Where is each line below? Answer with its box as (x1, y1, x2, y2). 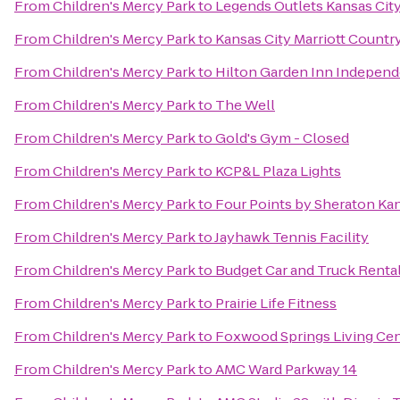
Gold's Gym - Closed (215, 129, 349, 147)
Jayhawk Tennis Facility (214, 228, 369, 246)
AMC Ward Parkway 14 (215, 360, 357, 379)
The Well (215, 96, 275, 114)
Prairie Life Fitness (215, 294, 337, 312)
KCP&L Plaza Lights (215, 162, 341, 180)
